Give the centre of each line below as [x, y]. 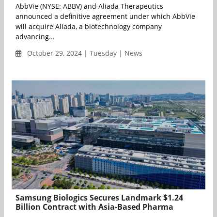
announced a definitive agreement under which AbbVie [105, 16]
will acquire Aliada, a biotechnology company [89, 26]
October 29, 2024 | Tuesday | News [84, 53]
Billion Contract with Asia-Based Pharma [94, 207]
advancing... [35, 36]
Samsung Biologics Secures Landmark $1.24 [99, 197]
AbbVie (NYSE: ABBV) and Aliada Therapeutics [89, 6]
